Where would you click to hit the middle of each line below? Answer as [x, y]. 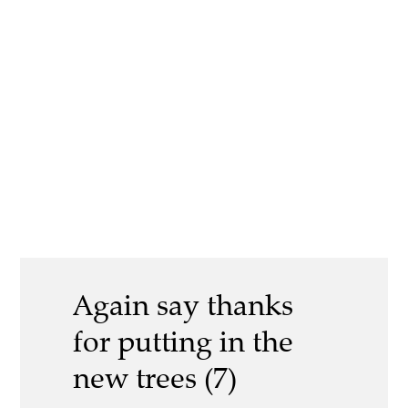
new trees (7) [155, 378]
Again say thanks [183, 306]
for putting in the [183, 342]
